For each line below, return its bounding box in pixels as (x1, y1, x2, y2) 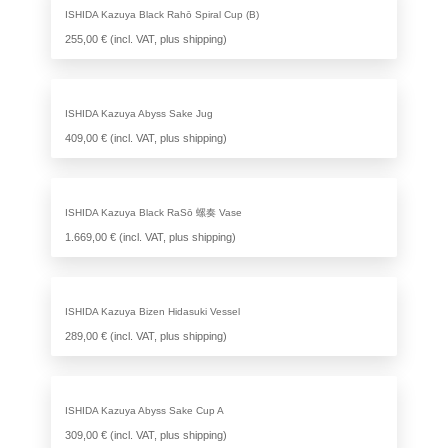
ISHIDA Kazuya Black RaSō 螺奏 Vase (64, 207, 242, 219)
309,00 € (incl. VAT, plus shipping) (64, 429, 227, 442)
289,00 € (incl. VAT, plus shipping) (64, 330, 227, 343)
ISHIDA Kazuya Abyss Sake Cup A (64, 405, 224, 417)
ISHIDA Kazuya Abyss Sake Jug (64, 108, 213, 120)
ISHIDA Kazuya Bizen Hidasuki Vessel (64, 306, 240, 318)
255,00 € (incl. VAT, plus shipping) (64, 33, 227, 46)
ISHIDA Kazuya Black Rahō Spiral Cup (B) (64, 9, 259, 21)
